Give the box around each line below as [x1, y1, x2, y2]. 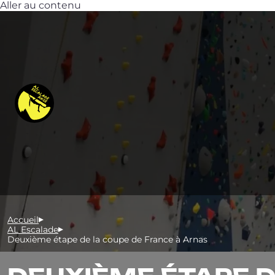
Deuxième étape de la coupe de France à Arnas [7, 234, 207, 245]
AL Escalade [7, 224, 58, 235]
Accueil [7, 214, 39, 225]
